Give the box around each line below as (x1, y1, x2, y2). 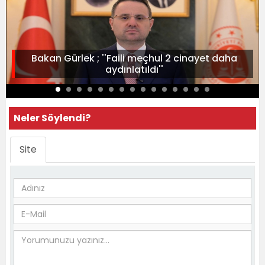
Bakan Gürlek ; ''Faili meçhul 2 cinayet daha (31, 51, 237, 66)
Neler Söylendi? (14, 111, 91, 125)
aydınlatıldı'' (105, 63, 163, 77)
